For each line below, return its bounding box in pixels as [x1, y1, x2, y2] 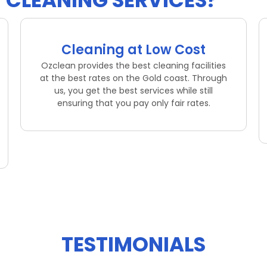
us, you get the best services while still [54, 85, 213, 97]
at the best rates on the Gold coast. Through [40, 72, 227, 85]
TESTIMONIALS [61, 229, 206, 259]
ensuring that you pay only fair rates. [57, 97, 210, 110]
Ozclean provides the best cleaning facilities [41, 60, 226, 72]
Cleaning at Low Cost [61, 41, 206, 60]
